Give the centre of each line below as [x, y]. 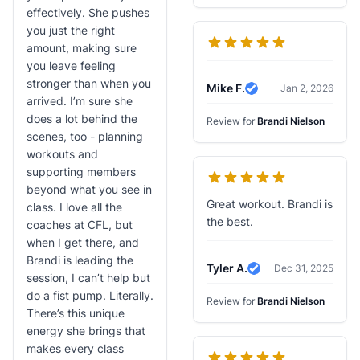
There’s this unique [76, 313]
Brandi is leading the [80, 260]
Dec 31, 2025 [304, 268]
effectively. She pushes [88, 12]
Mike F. [240, 88]
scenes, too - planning [85, 136]
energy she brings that [86, 331]
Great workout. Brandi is [247, 204]
